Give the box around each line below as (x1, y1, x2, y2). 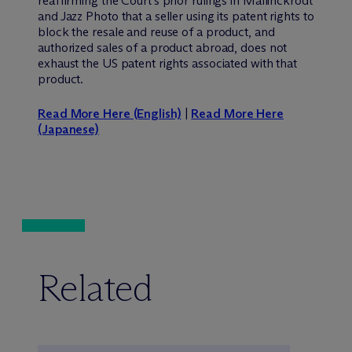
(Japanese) (38, 121, 100, 137)
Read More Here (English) (38, 105, 181, 121)
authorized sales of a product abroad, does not (38, 39, 288, 55)
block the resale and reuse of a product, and (38, 24, 275, 39)
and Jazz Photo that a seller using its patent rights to (38, 8, 314, 24)
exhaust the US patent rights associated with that (38, 55, 298, 71)
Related (38, 264, 153, 311)
